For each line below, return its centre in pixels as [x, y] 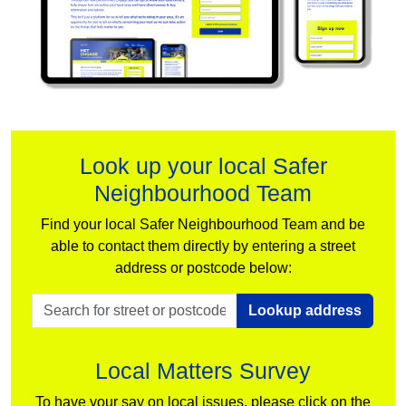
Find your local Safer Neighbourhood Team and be [203, 224]
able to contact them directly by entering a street [203, 246]
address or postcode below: [203, 267]
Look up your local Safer [203, 165]
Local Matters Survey [203, 370]
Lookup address [305, 310]
